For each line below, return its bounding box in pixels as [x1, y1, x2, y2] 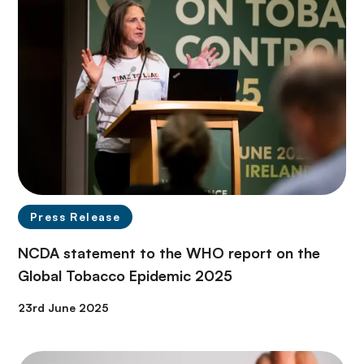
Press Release [30, 209, 121, 223]
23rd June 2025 [18, 300, 109, 314]
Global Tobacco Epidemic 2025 [18, 266, 232, 284]
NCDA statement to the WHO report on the [18, 243, 320, 262]
